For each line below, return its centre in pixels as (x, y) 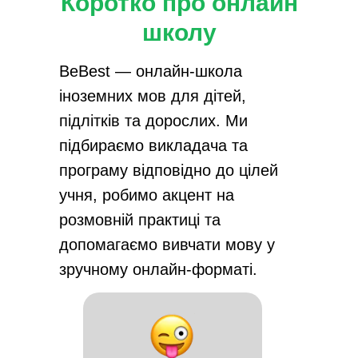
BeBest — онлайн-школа (151, 71)
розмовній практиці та (140, 220)
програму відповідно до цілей (169, 170)
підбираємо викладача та (153, 145)
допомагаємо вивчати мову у (167, 245)
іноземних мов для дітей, (153, 96)
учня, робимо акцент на (147, 195)
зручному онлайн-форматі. (158, 269)
